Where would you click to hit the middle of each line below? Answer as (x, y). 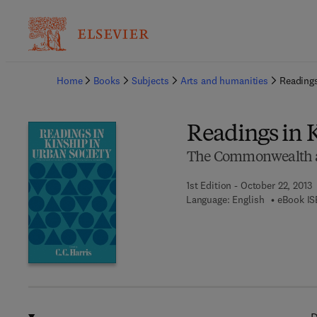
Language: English (225, 200)
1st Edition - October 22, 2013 (249, 185)
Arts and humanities (224, 81)
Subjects (150, 81)
